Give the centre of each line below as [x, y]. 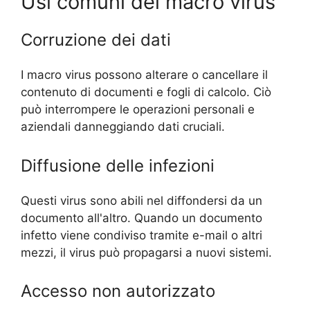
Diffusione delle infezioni [118, 165]
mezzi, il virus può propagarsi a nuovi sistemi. [146, 252]
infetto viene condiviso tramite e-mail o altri [142, 235]
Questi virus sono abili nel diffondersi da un [142, 200]
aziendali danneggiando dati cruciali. [123, 127]
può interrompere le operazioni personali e [138, 109]
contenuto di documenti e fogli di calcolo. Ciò [146, 92]
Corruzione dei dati [96, 40]
